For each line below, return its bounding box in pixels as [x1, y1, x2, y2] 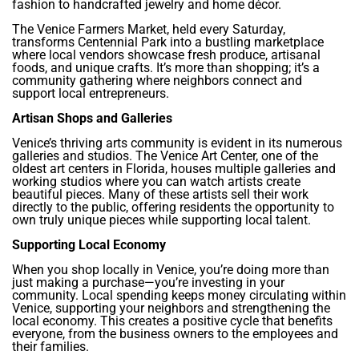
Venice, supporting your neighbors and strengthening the [12, 301, 330, 317]
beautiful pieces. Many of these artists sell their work [12, 187, 309, 203]
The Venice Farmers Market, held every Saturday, [12, 22, 285, 38]
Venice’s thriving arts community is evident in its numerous [12, 135, 342, 151]
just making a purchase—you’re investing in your [12, 275, 284, 291]
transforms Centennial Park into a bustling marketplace [12, 34, 324, 50]
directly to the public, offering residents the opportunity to [12, 200, 334, 216]
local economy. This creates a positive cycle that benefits [12, 313, 333, 329]
